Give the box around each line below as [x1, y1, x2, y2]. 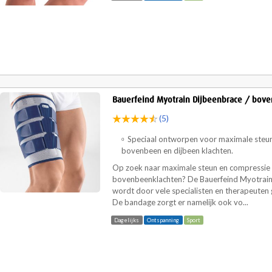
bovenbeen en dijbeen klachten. [121, 146, 235, 156]
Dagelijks [114, 216, 140, 223]
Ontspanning [147, 216, 180, 223]
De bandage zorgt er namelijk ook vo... [112, 197, 248, 208]
